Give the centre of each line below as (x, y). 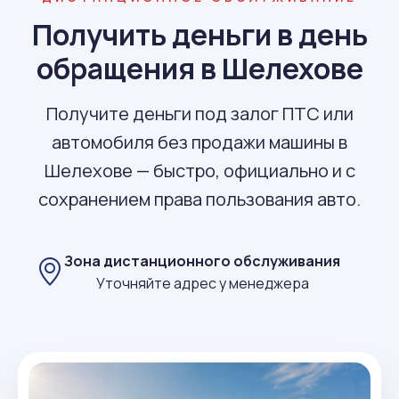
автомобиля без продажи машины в (199, 142)
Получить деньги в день (199, 35)
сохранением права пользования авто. (199, 199)
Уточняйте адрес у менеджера (202, 283)
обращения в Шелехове (199, 69)
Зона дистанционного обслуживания (202, 261)
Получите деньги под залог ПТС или (199, 114)
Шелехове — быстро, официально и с (199, 171)
